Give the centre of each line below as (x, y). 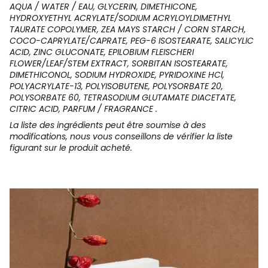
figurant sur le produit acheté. (71, 148)
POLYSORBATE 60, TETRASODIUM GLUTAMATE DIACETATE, (123, 98)
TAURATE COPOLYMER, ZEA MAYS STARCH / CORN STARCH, (128, 30)
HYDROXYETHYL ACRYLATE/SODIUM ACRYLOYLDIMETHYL (121, 18)
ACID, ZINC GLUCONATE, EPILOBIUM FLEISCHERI (102, 52)
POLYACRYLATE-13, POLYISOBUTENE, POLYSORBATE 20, (116, 86)
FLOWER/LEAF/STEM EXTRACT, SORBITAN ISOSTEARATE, (119, 64)
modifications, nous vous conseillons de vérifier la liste (121, 137)
